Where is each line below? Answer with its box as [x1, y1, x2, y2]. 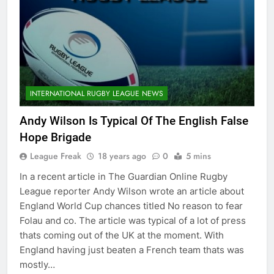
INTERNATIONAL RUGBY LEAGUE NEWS [30, 87, 163, 99]
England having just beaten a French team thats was [20, 243, 244, 256]
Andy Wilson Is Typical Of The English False [20, 113, 248, 128]
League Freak [30, 149, 81, 162]
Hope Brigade [20, 130, 91, 144]
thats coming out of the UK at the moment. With [20, 229, 224, 241]
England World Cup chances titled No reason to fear [20, 199, 243, 212]
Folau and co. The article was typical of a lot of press [20, 214, 246, 226]
